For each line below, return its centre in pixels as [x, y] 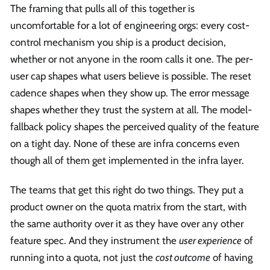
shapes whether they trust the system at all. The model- [131, 109]
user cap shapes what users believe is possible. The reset [131, 76]
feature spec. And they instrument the [95, 241]
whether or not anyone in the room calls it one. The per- [132, 59]
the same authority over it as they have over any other [127, 224]
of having [231, 258]
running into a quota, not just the [83, 258]
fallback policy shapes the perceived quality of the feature [135, 126]
